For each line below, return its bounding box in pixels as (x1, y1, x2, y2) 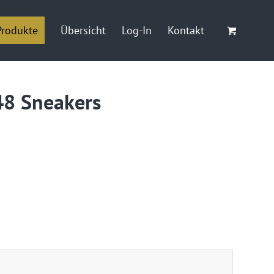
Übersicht (61, 23, 106, 37)
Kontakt (168, 23, 205, 37)
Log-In (122, 23, 152, 37)
